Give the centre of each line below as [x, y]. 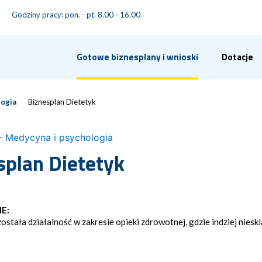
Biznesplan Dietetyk [62, 102]
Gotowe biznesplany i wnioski [137, 57]
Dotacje [237, 57]
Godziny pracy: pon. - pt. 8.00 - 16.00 [76, 14]
